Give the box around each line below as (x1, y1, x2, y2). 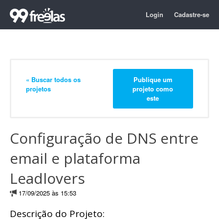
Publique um (133, 74, 173, 84)
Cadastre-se (174, 10, 209, 19)
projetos (26, 84, 51, 93)
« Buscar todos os (26, 74, 81, 84)
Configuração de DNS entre (10, 128, 198, 148)
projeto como (132, 84, 174, 93)
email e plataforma (10, 148, 140, 168)
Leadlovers (10, 168, 85, 188)
